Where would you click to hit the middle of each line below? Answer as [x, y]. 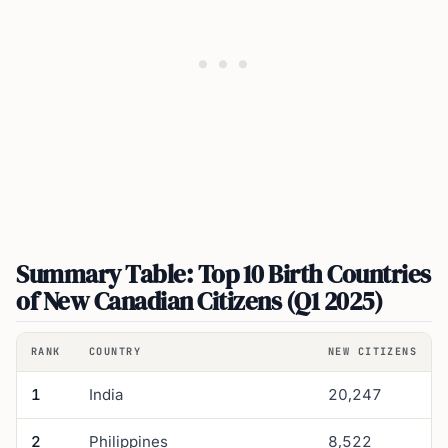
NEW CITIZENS [373, 352]
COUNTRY [115, 352]
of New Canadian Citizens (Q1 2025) [199, 301]
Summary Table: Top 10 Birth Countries [223, 274]
